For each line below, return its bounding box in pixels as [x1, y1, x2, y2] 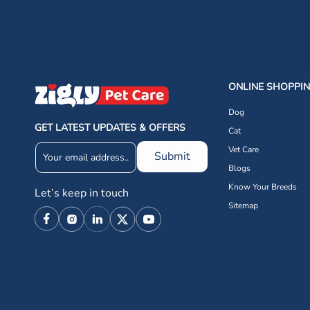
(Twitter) [109, 227, 150, 241]
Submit [154, 148, 191, 164]
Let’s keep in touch [35, 185, 131, 201]
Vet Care [228, 143, 259, 155]
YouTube [135, 216, 175, 230]
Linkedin [84, 216, 123, 230]
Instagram [58, 216, 106, 230]
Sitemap [228, 199, 259, 211]
